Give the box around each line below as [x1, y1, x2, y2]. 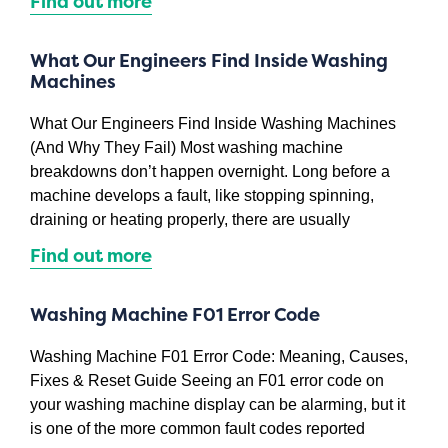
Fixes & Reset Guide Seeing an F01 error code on [30, 371, 385, 389]
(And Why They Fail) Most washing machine [30, 138, 344, 156]
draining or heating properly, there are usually [30, 210, 351, 228]
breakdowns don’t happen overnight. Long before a [30, 162, 391, 180]
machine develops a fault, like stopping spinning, [30, 186, 375, 204]
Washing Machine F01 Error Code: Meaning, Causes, [30, 347, 409, 365]
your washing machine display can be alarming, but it [30, 395, 406, 413]
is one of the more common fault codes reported [30, 419, 366, 437]
